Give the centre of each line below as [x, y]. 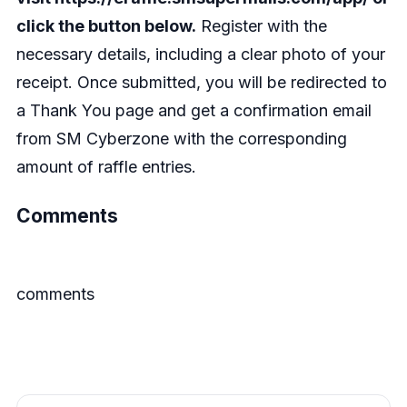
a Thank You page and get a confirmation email [194, 110]
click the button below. [106, 25]
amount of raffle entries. [106, 166]
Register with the [261, 25]
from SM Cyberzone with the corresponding [181, 138]
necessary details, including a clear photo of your [200, 54]
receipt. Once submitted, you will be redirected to [201, 82]
